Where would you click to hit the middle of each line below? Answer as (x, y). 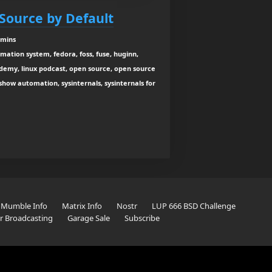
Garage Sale (88, 218)
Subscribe (142, 218)
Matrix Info (82, 206)
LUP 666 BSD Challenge (193, 206)
